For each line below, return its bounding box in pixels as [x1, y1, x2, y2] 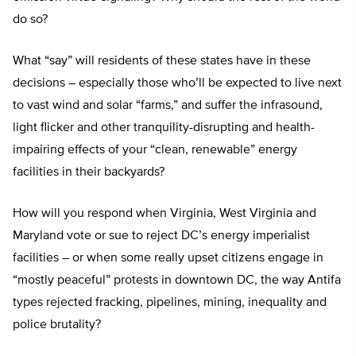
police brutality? [13, 319, 104, 332]
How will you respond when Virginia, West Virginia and [13, 207, 316, 221]
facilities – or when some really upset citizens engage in [13, 252, 323, 265]
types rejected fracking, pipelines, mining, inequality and [13, 296, 327, 310]
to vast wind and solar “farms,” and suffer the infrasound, [13, 99, 323, 113]
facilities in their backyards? [13, 166, 168, 180]
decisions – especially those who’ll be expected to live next [13, 77, 342, 91]
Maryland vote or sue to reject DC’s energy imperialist [13, 230, 310, 243]
